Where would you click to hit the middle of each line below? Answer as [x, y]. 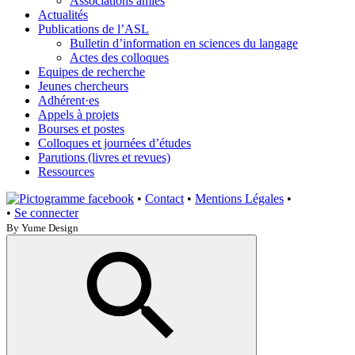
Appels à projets [78, 115]
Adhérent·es [69, 100]
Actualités [63, 15]
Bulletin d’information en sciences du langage [184, 43]
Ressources [66, 172]
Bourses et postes [81, 129]
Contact [164, 198]
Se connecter [46, 213]
